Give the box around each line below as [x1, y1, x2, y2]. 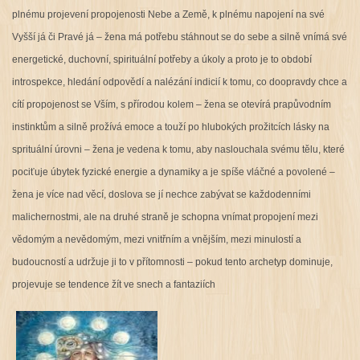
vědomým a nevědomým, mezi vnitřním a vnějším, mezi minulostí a [11, 234, 301, 246]
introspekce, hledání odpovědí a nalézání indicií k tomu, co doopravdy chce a [11, 76, 347, 88]
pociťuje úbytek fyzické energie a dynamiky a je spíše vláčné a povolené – [11, 166, 335, 178]
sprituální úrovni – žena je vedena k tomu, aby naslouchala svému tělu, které [11, 144, 345, 156]
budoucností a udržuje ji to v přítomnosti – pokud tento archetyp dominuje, [11, 256, 333, 268]
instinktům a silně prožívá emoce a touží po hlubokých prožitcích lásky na [11, 121, 329, 133]
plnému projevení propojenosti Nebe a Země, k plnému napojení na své [11, 9, 325, 21]
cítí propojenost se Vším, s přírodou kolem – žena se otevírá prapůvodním [11, 99, 331, 111]
